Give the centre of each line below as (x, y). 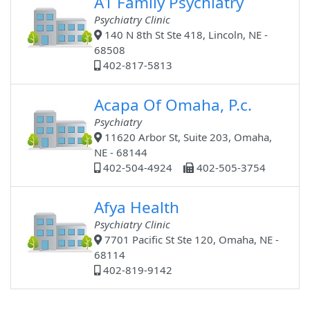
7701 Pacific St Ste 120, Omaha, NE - (191, 240)
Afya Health (137, 208)
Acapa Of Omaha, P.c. (173, 105)
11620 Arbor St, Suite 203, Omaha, (187, 137)
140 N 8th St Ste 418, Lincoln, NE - (185, 35)
